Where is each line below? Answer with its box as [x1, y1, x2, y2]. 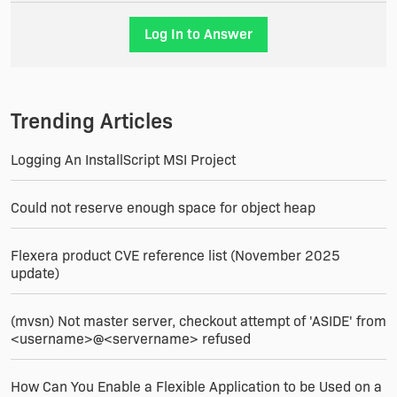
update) [11, 265, 59, 282]
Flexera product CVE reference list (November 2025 [11, 247, 340, 264]
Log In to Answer [144, 26, 253, 43]
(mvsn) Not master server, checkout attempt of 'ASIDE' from [11, 313, 386, 330]
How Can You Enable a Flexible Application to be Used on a [11, 378, 382, 395]
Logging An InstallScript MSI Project [11, 152, 236, 168]
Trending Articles [11, 108, 173, 134]
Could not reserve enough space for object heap [11, 199, 315, 216]
